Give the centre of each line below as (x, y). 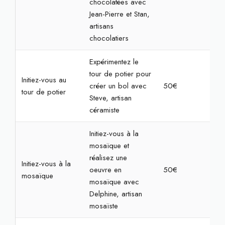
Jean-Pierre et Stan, (119, 14)
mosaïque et (109, 146)
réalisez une (108, 158)
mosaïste (103, 206)
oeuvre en (105, 170)
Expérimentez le (114, 62)
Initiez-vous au (44, 80)
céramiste (104, 110)
